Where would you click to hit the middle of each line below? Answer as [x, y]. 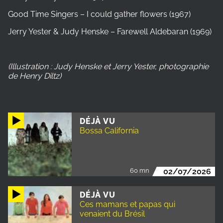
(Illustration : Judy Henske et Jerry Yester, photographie [108, 66]
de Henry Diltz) [36, 76]
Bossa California [109, 130]
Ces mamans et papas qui [127, 204]
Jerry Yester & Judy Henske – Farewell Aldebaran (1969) [111, 31]
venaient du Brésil [112, 214]
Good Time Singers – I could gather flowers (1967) [99, 14]
